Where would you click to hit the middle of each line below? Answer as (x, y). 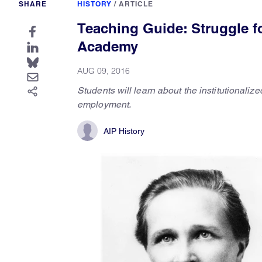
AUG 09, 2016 (104, 71)
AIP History (124, 131)
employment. (104, 104)
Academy (108, 46)
